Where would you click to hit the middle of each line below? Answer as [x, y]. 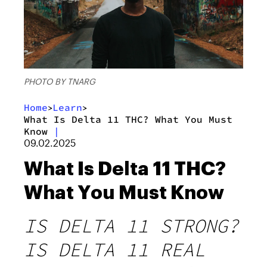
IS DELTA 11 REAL [114, 250]
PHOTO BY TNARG [60, 82]
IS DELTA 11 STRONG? [131, 226]
